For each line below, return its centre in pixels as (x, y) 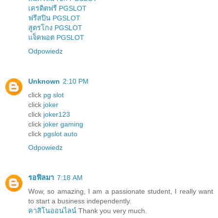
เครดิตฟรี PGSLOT (57, 8)
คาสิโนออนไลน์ (52, 210)
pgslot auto (60, 134)
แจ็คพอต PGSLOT (56, 37)
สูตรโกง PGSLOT (55, 27)
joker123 (57, 114)
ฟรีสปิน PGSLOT (54, 18)
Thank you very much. (112, 210)
